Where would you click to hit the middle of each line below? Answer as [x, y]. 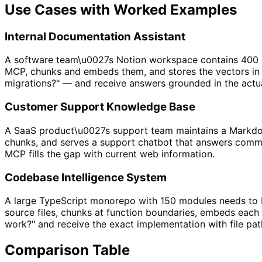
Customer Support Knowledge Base [100, 107]
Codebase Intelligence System [86, 177]
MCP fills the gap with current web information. [110, 154]
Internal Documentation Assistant [95, 36]
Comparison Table [67, 250]
